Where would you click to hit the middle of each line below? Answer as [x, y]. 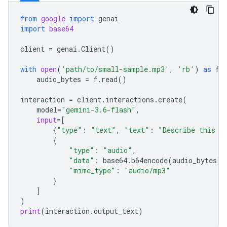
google [53, 18]
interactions [130, 99]
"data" [82, 160]
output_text [116, 211]
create [170, 99]
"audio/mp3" [147, 170]
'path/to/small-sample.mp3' [115, 69]
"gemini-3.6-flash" [99, 109]
